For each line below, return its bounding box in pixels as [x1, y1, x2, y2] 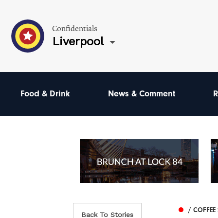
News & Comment [108, 89, 175, 99]
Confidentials [52, 23, 97, 34]
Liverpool [52, 34, 104, 48]
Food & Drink [20, 89, 70, 99]
